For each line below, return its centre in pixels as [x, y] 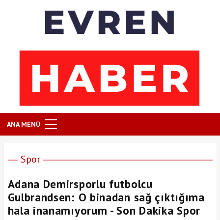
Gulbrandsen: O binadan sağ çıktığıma [106, 197]
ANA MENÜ [24, 124]
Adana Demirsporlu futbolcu [80, 184]
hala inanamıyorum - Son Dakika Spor [104, 211]
